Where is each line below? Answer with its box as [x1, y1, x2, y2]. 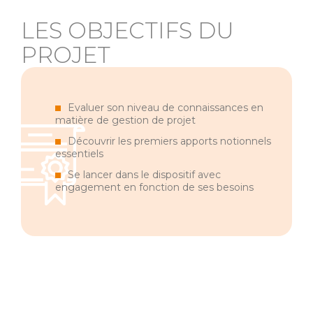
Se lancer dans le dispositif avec [68, 168, 221, 181]
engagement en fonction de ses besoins [55, 180, 254, 194]
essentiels [55, 147, 103, 160]
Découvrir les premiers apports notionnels [68, 134, 271, 147]
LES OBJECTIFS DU [21, 16, 234, 44]
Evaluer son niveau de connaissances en [68, 101, 263, 114]
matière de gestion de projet [55, 113, 196, 126]
